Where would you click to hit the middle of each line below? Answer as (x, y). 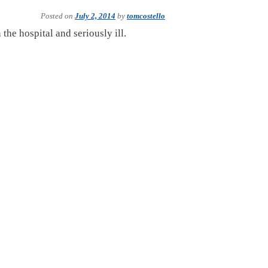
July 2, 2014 (95, 16)
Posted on (58, 16)
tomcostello (146, 16)
